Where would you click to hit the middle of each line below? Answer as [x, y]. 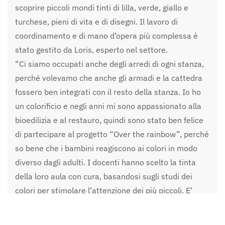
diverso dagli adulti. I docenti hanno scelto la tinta [105, 162]
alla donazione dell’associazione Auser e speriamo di [110, 218]
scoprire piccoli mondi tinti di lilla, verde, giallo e [102, 7]
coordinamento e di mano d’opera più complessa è [106, 35]
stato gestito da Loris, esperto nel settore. [91, 49]
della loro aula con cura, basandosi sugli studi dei [104, 176]
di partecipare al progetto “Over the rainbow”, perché [112, 134]
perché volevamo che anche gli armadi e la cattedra [109, 78]
